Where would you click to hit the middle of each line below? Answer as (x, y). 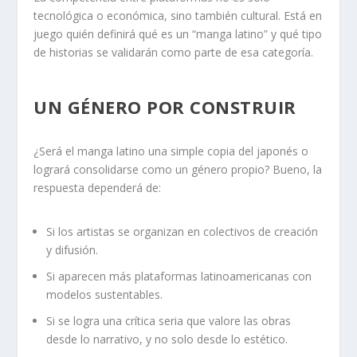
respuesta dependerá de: (98, 187)
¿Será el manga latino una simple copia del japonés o (171, 151)
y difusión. (73, 249)
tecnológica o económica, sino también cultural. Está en (178, 16)
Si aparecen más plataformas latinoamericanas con (179, 276)
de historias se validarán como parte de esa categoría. (174, 53)
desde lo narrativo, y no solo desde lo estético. (167, 339)
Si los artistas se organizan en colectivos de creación (182, 231)
